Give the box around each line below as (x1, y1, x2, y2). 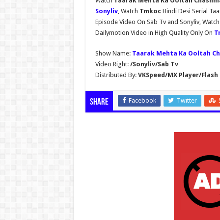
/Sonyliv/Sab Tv (130, 60, 178, 68)
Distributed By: (95, 71, 137, 79)
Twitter (176, 96, 197, 104)
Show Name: (95, 49, 132, 57)
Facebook (128, 96, 156, 104)
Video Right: (95, 60, 130, 68)
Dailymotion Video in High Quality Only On (95, 28, 214, 36)
